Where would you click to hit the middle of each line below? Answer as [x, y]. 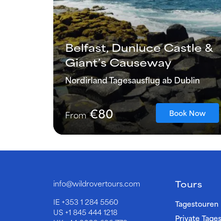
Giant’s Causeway [118, 62]
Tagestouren [197, 203]
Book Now [187, 112]
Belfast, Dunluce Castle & [139, 47]
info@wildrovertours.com [97, 184]
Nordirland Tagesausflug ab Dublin [132, 79]
